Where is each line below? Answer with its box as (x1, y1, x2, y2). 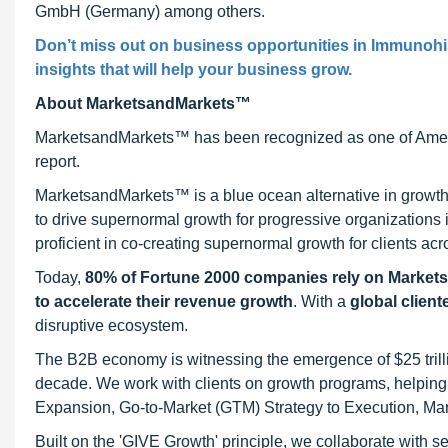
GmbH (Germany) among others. (35, 3, 265, 20)
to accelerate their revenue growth (35, 293, 293, 310)
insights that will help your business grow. (35, 61, 352, 78)
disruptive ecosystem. (35, 317, 188, 334)
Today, (35, 269, 85, 286)
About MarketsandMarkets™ (35, 95, 251, 112)
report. (35, 153, 80, 170)
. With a (293, 293, 350, 310)
